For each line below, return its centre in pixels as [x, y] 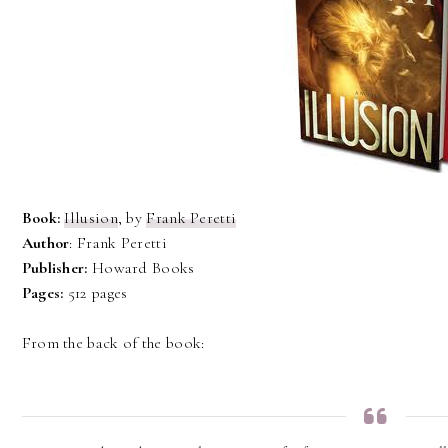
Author [45, 243]
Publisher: [54, 268]
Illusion [91, 218]
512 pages [95, 293]
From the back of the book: [113, 343]
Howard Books [141, 268]
